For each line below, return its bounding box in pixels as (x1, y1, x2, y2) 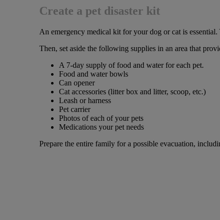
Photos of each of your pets (58, 114, 143, 123)
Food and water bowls (58, 70, 128, 79)
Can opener (58, 79, 95, 87)
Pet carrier (58, 105, 90, 114)
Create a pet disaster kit (39, 4, 160, 18)
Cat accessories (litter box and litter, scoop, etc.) (58, 87, 206, 96)
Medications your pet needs (58, 123, 144, 132)
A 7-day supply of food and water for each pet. (58, 61, 204, 70)
